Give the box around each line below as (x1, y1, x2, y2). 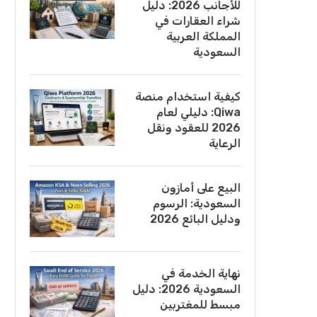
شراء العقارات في (155, 14, 241, 28)
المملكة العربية (166, 30, 241, 43)
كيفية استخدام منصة (135, 90, 241, 103)
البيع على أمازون (161, 181, 241, 195)
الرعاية (209, 137, 241, 150)
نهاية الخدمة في (161, 267, 241, 280)
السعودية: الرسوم (153, 197, 241, 210)
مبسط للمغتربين (160, 298, 241, 311)
